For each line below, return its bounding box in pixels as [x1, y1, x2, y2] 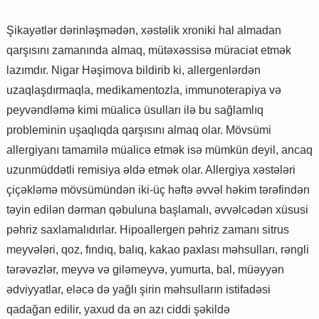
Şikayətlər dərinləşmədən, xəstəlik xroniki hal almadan [6, 23, 281, 36]
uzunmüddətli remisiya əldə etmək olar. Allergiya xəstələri [6, 163, 296, 176]
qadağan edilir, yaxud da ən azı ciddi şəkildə [6, 303, 230, 315]
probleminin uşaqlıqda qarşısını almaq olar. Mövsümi [6, 123, 271, 136]
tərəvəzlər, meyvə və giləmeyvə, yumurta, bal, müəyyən [6, 263, 284, 276]
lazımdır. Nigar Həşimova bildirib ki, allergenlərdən [6, 63, 261, 76]
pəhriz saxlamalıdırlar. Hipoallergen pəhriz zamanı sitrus [6, 223, 289, 236]
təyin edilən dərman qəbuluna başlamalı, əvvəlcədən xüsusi [6, 203, 308, 216]
